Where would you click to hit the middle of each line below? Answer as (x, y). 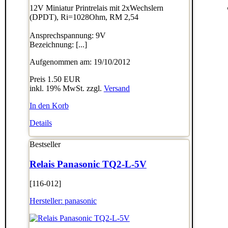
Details (40, 123)
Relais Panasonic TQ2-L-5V (88, 164)
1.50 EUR (64, 79)
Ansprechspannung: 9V (67, 35)
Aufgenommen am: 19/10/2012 (80, 62)
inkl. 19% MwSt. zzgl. (66, 88)
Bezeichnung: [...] (58, 45)
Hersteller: (47, 201)
